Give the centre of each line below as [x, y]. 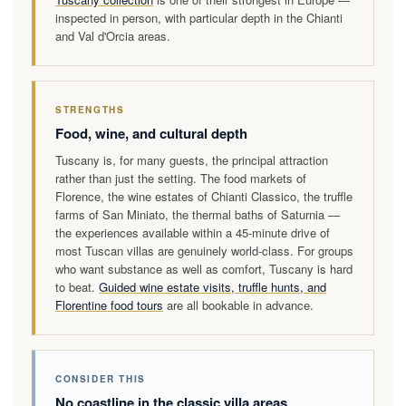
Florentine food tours [109, 304]
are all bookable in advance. [238, 304]
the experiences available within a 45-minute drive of [193, 232]
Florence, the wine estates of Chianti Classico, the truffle [204, 196]
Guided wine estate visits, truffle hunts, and [213, 286]
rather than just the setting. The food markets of [181, 178]
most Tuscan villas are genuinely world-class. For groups [204, 250]
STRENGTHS [90, 109]
